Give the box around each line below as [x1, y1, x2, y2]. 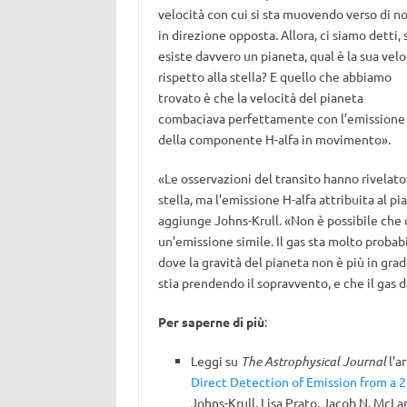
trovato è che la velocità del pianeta [157, 89, 363, 105]
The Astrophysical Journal [240, 352, 386, 370]
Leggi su [190, 352, 241, 369]
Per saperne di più [157, 313, 264, 330]
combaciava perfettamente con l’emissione [157, 110, 405, 126]
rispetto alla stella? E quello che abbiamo [157, 68, 392, 84]
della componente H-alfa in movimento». [157, 131, 391, 147]
